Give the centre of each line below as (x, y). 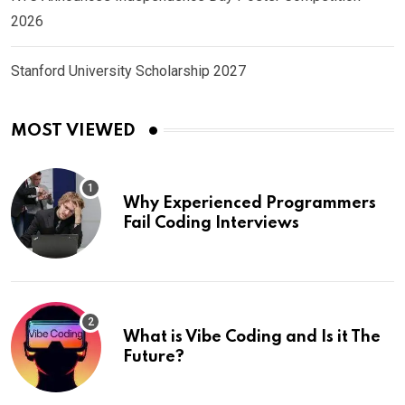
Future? (154, 357)
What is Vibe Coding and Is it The (252, 337)
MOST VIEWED (73, 130)
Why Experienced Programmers (250, 203)
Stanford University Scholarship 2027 (128, 71)
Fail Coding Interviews (211, 223)
